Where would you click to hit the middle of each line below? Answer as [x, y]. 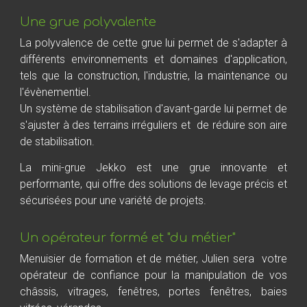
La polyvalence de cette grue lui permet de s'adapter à [153, 43]
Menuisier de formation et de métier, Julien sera [139, 258]
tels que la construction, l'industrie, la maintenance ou [153, 76]
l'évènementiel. [56, 93]
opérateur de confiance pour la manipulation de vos [153, 275]
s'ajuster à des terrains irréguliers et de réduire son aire [153, 125]
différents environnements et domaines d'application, [153, 60]
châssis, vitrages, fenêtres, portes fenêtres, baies [153, 291]
